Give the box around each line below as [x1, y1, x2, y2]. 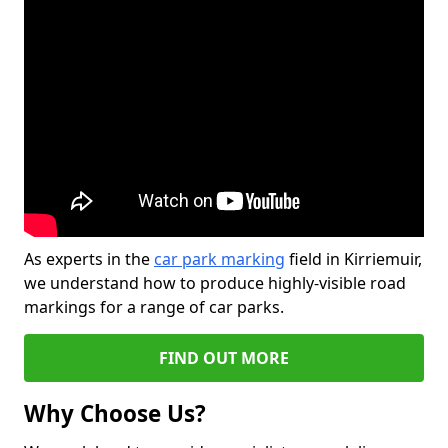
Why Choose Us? [24, 398, 206, 429]
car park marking [154, 248, 285, 270]
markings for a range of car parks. [24, 296, 284, 318]
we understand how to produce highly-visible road [24, 272, 406, 294]
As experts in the [24, 248, 154, 270]
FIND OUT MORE [159, 347, 289, 369]
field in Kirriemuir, [285, 248, 422, 270]
